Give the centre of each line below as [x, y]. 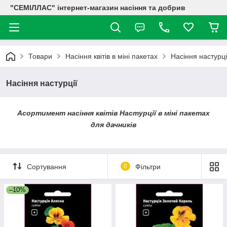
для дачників [113, 125]
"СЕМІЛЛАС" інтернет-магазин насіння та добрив [98, 8]
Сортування [47, 167]
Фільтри [148, 167]
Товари [40, 56]
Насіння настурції [42, 83]
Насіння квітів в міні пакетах [111, 56]
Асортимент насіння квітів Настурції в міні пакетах [113, 113]
